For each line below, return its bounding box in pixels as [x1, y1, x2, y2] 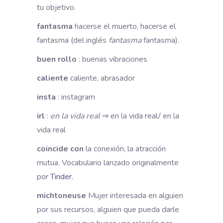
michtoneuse [37, 190, 86, 201]
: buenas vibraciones [77, 53, 147, 65]
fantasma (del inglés [37, 34, 109, 46]
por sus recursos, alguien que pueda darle [37, 204, 179, 215]
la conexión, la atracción [84, 143, 166, 154]
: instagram [56, 91, 95, 103]
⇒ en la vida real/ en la [102, 110, 179, 121]
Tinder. [50, 171, 73, 182]
